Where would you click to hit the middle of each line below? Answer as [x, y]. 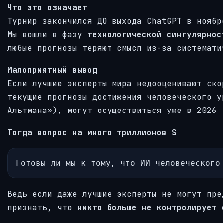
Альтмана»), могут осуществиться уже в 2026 [112, 111]
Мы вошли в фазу [47, 34]
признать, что [42, 207]
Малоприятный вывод [52, 70]
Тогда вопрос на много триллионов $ [92, 132]
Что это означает [47, 7]
